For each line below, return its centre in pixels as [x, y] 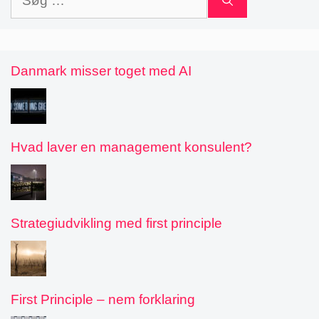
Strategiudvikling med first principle [116, 223]
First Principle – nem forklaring [103, 299]
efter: [25, 12]
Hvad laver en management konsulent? [131, 147]
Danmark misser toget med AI [101, 71]
